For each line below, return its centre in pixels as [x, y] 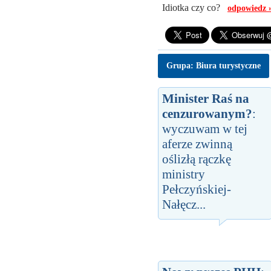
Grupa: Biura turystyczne [214, 65]
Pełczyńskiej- [197, 189]
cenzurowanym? [207, 113]
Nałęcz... [184, 204]
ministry [184, 174]
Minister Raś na [206, 98]
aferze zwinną [197, 144]
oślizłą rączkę [197, 159]
